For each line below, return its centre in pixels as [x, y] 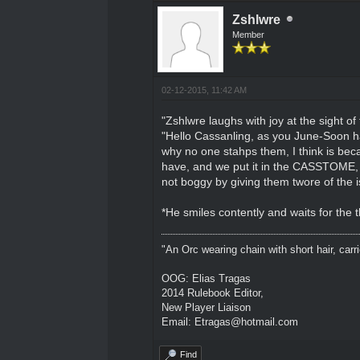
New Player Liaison [206, 307]
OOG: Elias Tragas [206, 278]
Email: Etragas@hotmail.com [229, 321]
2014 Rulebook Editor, [212, 292]
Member [248, 34]
